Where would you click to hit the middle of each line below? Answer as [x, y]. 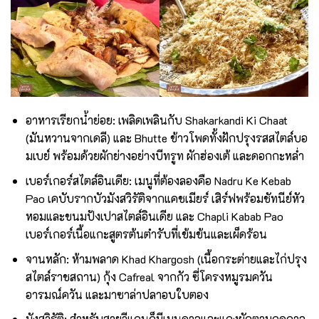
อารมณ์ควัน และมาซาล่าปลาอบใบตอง [117, 294]
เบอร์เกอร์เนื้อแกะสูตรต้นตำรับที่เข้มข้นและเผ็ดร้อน [146, 234]
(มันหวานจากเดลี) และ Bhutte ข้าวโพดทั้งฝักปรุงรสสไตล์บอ [166, 138]
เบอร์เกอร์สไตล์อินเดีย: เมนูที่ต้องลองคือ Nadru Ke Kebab [158, 181]
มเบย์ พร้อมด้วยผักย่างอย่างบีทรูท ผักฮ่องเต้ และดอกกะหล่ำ [164, 156]
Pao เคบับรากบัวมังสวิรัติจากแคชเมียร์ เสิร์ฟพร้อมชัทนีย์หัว [165, 198]
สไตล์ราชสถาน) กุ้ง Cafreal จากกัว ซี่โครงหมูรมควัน [149, 276]
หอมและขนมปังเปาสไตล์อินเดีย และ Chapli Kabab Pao [154, 216]
